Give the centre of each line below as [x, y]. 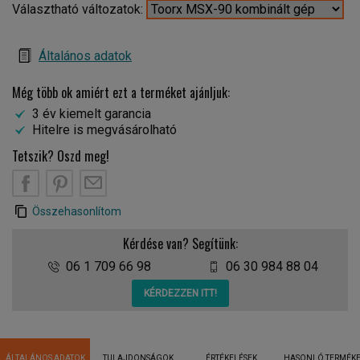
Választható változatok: [79, 9]
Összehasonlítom [77, 211]
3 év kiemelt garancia [92, 114]
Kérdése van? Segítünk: [180, 243]
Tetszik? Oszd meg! [61, 156]
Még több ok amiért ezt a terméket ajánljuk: [121, 92]
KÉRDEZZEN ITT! [180, 293]
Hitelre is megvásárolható [104, 130]
